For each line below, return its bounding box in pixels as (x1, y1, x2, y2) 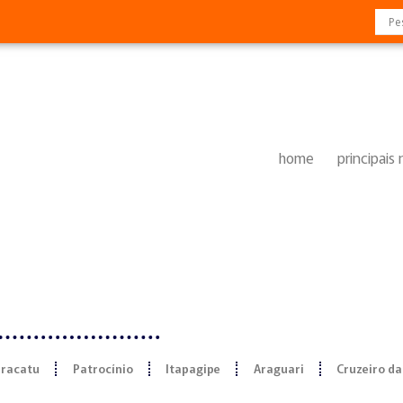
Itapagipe (166, 360, 221, 378)
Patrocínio (72, 360, 133, 378)
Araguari (253, 360, 304, 378)
